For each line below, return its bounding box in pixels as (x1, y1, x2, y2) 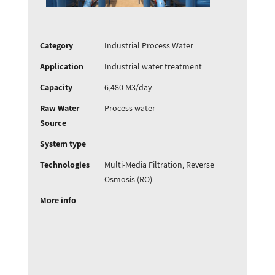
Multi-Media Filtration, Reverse (104, 159, 215, 170)
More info (39, 195, 76, 206)
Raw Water (39, 103, 79, 114)
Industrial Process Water (104, 40, 194, 51)
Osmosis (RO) (104, 174, 153, 185)
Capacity (39, 82, 72, 93)
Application (39, 61, 83, 72)
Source (39, 117, 66, 128)
